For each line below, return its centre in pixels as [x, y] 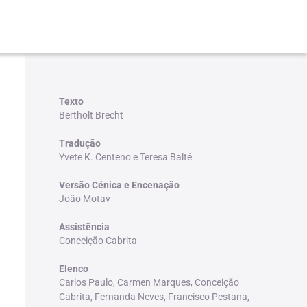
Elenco [73, 268]
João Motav [84, 198]
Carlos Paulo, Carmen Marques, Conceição [149, 282]
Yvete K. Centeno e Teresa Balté [125, 157]
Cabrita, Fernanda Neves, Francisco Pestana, [154, 296]
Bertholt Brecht [91, 115]
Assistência [84, 226]
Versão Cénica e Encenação [119, 185]
